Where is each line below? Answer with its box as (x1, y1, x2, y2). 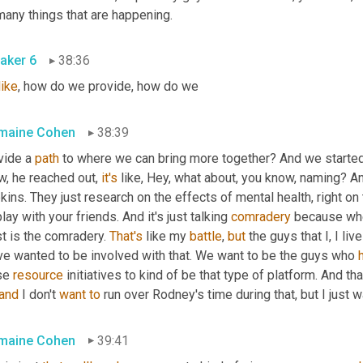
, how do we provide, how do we (18, 79, 199, 95)
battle (190, 228, 222, 245)
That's (109, 228, 143, 245)
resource (13, 267, 63, 284)
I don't (19, 287, 59, 303)
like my (143, 228, 190, 245)
